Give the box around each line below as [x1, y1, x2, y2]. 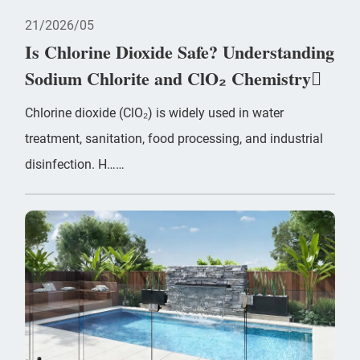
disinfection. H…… [25, 156, 125, 172]
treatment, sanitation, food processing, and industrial [25, 130, 324, 146]
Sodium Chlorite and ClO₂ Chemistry [25, 64, 312, 92]
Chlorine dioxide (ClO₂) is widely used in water [25, 104, 284, 121]
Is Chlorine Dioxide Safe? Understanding [25, 38, 335, 65]
